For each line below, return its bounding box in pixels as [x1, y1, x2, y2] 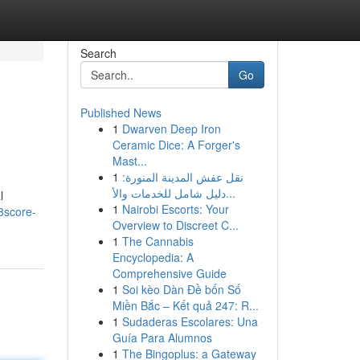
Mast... [112, 153, 147, 169]
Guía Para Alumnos [112, 329, 212, 346]
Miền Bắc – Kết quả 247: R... [112, 297, 259, 313]
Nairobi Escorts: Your [121, 201, 229, 217]
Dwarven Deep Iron [121, 121, 221, 137]
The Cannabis [121, 233, 194, 249]
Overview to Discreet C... [112, 217, 239, 233]
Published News [80, 104, 162, 121]
